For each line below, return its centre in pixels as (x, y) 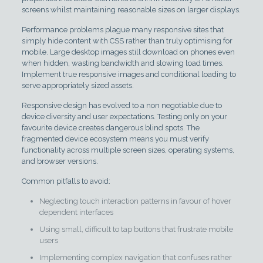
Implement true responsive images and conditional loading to (129, 74)
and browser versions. (60, 161)
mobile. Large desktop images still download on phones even (128, 52)
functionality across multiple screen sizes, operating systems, (128, 150)
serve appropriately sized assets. (77, 85)
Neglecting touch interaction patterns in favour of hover (135, 201)
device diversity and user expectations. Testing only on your (124, 116)
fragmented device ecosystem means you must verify (115, 139)
